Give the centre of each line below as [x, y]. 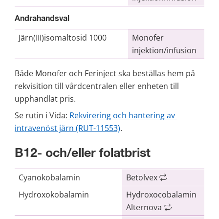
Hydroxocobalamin [161, 194]
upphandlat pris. [45, 99]
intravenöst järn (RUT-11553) [67, 128]
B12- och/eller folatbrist [83, 153]
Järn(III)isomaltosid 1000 [63, 38]
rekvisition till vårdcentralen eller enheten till [97, 86]
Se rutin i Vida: [41, 116]
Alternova [145, 207]
